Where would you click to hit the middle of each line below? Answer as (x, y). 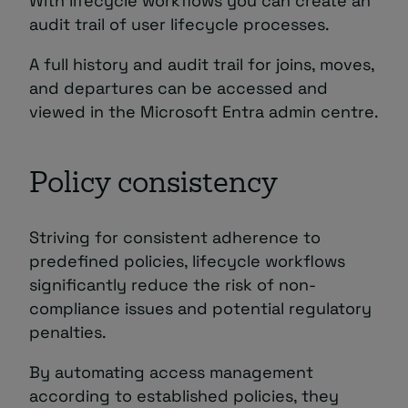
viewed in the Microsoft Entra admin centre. (204, 112)
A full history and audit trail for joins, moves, (202, 65)
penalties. (68, 332)
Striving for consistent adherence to (175, 238)
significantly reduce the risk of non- (173, 285)
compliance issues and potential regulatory (200, 309)
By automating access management (171, 372)
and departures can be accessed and (178, 88)
